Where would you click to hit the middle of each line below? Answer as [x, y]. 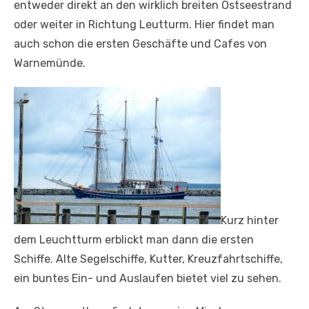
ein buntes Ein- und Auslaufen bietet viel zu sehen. [148, 278]
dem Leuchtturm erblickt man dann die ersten [134, 239]
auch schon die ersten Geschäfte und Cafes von [140, 43]
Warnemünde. [50, 63]
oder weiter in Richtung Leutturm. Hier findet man [144, 24]
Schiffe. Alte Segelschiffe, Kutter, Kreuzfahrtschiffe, [148, 259]
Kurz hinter [250, 220]
